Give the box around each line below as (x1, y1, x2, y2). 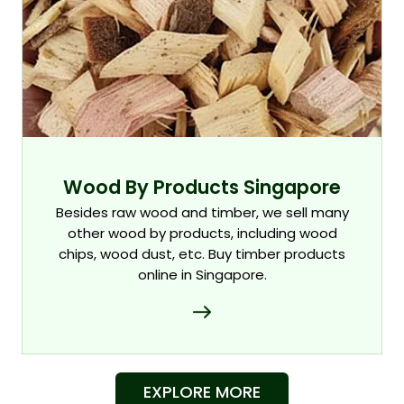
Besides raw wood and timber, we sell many (55, 203, 349, 222)
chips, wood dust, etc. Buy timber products (59, 244, 345, 263)
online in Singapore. (137, 265, 267, 284)
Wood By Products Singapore (63, 174, 341, 200)
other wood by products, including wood (67, 224, 337, 243)
